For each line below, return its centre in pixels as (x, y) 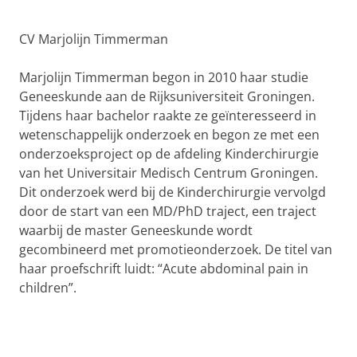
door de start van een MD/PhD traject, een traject (168, 211)
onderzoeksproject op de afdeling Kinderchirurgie (169, 154)
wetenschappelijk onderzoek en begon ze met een (169, 135)
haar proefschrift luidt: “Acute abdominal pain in (164, 269)
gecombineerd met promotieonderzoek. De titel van (176, 249)
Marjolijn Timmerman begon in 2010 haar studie (164, 77)
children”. (48, 288)
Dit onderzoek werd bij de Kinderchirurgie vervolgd (173, 192)
